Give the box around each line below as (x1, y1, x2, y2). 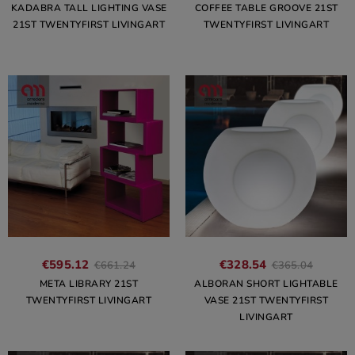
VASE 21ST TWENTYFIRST (204, 294, 329, 307)
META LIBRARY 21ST (39, 277, 139, 290)
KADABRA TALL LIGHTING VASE (10, 2, 167, 14)
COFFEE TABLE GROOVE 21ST (194, 2, 338, 14)
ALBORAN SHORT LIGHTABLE (194, 277, 338, 290)
